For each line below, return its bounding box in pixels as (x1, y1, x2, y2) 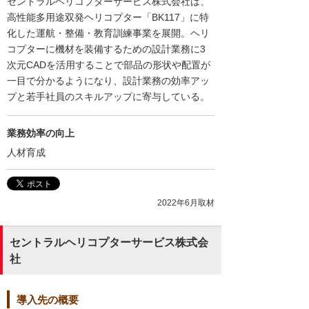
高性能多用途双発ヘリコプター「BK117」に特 (7, 12, 209, 23)
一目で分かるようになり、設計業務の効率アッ (7, 75, 210, 87)
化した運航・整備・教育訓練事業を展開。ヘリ (7, 28, 210, 39)
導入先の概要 (17, 293, 79, 306)
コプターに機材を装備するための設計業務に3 (7, 43, 206, 55)
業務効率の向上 (7, 128, 74, 139)
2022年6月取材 (157, 198, 215, 208)
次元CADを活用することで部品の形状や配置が (7, 59, 210, 71)
